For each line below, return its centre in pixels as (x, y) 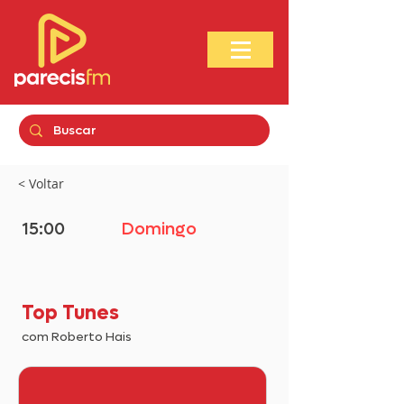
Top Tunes (70, 313)
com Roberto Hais (77, 337)
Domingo (159, 229)
